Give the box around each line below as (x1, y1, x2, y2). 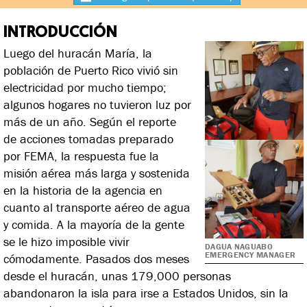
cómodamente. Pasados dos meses (3, 250, 189, 267)
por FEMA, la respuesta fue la (3, 147, 159, 164)
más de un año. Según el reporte (3, 113, 176, 130)
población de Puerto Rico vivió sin (3, 62, 178, 78)
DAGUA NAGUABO (205, 241, 273, 251)
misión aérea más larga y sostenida (3, 164, 190, 181)
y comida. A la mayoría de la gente (3, 216, 184, 232)
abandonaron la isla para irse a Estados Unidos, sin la (3, 284, 288, 301)
